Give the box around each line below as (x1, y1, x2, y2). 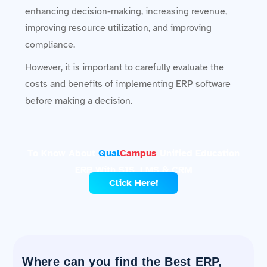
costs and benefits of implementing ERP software (25, 77, 231, 90)
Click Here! (108, 176, 159, 189)
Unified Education (157, 147, 240, 159)
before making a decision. (25, 94, 133, 107)
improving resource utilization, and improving (25, 21, 212, 34)
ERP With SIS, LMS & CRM (75, 163, 192, 176)
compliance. (25, 38, 76, 51)
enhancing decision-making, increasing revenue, (25, 5, 228, 17)
